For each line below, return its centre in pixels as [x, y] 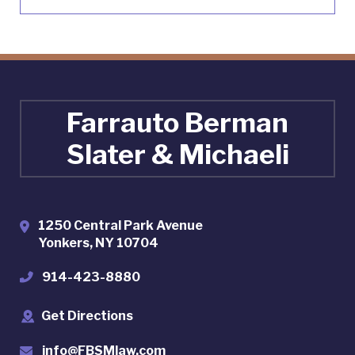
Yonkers [64, 243]
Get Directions [87, 316]
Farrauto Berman [177, 122]
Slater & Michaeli [177, 154]
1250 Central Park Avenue [120, 225]
